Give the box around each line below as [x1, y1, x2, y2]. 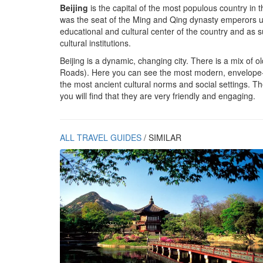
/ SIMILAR [141, 131, 181, 143]
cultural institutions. [60, 36, 131, 49]
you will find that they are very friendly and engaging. [60, 89, 255, 102]
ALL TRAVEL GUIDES [60, 131, 141, 143]
